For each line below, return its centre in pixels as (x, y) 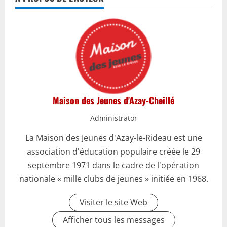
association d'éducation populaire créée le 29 (113, 152)
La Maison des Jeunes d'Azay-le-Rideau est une (113, 138)
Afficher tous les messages (113, 220)
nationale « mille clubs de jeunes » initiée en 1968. (113, 179)
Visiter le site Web (113, 202)
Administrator (113, 118)
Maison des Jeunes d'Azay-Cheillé (113, 101)
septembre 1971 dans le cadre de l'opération (113, 165)
